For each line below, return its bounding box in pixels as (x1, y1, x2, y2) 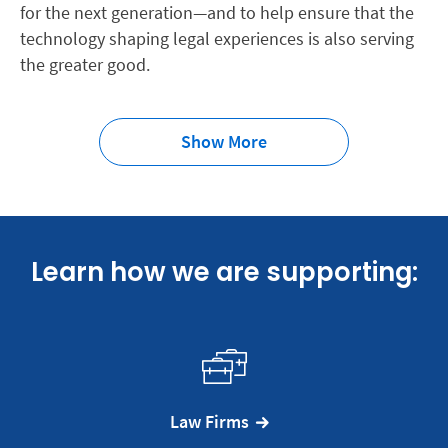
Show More (181, 130, 267, 153)
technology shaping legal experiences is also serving (20, 27, 414, 50)
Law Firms (169, 410, 249, 433)
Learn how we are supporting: (30, 254, 418, 290)
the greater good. (20, 53, 150, 76)
